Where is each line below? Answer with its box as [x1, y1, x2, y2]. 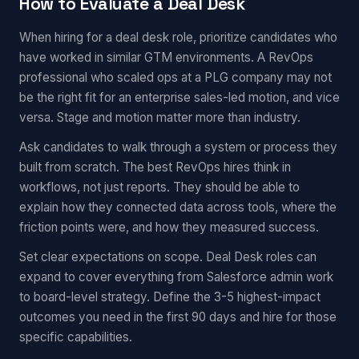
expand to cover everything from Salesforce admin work [19, 269, 333, 284]
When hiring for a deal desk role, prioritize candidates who [19, 30, 337, 45]
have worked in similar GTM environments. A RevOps [19, 50, 313, 65]
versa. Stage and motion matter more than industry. [19, 110, 301, 125]
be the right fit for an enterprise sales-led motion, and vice [19, 90, 340, 105]
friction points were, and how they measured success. [19, 220, 319, 235]
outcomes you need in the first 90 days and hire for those [19, 309, 337, 325]
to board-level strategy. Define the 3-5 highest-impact [19, 289, 321, 305]
